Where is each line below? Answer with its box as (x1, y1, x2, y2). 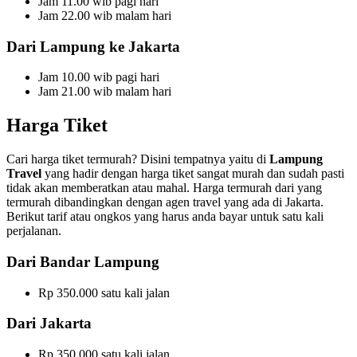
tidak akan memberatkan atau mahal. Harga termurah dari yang (6, 181, 322, 195)
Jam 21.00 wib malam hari (38, 84, 171, 99)
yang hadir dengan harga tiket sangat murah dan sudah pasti (41, 167, 344, 181)
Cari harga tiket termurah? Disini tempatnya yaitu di (6, 152, 269, 167)
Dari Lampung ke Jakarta (6, 37, 180, 55)
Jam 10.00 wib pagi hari (38, 70, 159, 84)
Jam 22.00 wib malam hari (38, 8, 171, 22)
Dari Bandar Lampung (6, 253, 159, 270)
